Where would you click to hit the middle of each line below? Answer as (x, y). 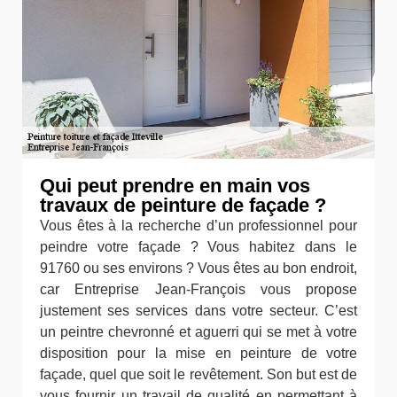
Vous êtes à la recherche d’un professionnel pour (198, 226)
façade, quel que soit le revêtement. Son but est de (198, 374)
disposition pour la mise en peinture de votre (198, 353)
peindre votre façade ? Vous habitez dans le (198, 247)
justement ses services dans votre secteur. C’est (198, 311)
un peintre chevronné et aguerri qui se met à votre (198, 332)
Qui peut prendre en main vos (175, 186)
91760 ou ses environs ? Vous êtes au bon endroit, (198, 268)
